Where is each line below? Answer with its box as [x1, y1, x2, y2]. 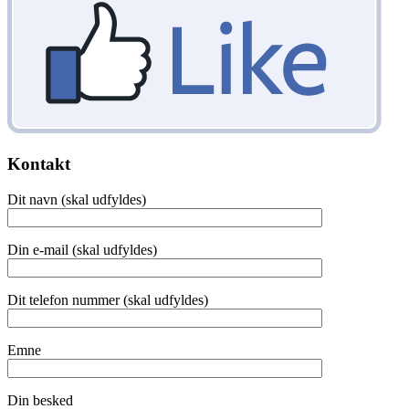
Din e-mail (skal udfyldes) [7, 241, 157, 257]
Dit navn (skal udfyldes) [7, 191, 146, 207]
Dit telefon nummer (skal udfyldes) [7, 291, 208, 308]
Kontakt [7, 154, 70, 174]
